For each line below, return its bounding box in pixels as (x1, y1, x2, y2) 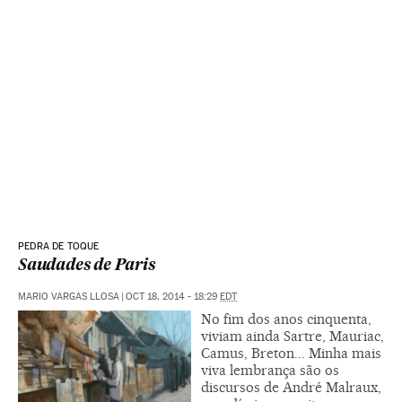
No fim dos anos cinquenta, (201, 310, 371, 328)
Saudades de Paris (18, 258, 155, 275)
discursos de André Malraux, (201, 379, 381, 397)
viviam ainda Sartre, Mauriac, (201, 328, 384, 345)
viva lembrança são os (201, 362, 339, 380)
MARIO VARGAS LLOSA (18, 291, 119, 303)
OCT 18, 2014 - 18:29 (126, 291, 220, 303)
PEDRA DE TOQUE (18, 240, 100, 253)
